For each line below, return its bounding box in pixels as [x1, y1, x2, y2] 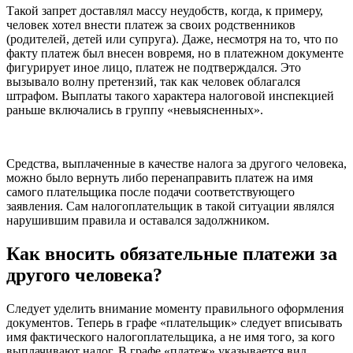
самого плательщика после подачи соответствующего [6, 184, 295, 199]
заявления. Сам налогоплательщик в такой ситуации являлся [6, 199, 334, 213]
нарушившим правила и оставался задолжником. [6, 213, 269, 227]
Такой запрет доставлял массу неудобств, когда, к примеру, [6, 3, 323, 17]
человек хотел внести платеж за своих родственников [6, 17, 295, 32]
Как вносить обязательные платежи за [6, 243, 337, 264]
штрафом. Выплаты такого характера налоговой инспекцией [6, 88, 334, 102]
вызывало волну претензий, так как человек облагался [6, 74, 300, 88]
